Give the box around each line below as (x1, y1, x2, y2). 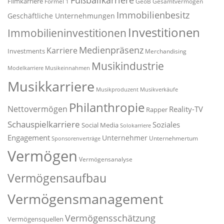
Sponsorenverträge (51, 135, 100, 142)
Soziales (152, 119, 180, 130)
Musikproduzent (96, 86, 138, 93)
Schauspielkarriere (7, 118, 80, 130)
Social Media (81, 120, 118, 130)
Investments (7, 46, 45, 56)
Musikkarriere (7, 77, 94, 96)
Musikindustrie (91, 59, 164, 73)
